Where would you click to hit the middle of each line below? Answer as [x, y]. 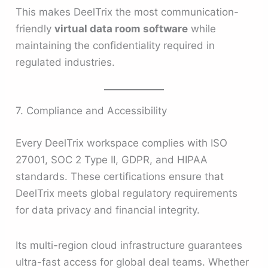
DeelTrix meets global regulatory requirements [127, 193]
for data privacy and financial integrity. [108, 210]
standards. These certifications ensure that [120, 176]
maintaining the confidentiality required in [115, 45]
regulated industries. [66, 62]
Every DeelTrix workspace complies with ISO [122, 143]
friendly [35, 28]
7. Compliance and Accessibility [92, 111]
